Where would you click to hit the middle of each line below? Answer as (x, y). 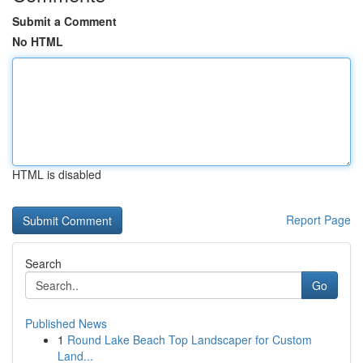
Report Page (318, 220)
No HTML (38, 41)
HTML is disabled (57, 174)
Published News (66, 323)
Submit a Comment (64, 21)
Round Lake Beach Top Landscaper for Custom (190, 340)
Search (43, 263)
